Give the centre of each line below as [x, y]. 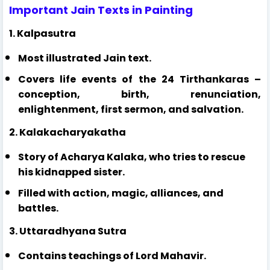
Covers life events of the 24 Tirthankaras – [140, 79]
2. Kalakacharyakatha [67, 132]
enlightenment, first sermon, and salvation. [131, 109]
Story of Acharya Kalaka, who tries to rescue [132, 157]
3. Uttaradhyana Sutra [68, 231]
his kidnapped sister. [71, 172]
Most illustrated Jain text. [85, 58]
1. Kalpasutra [42, 33]
